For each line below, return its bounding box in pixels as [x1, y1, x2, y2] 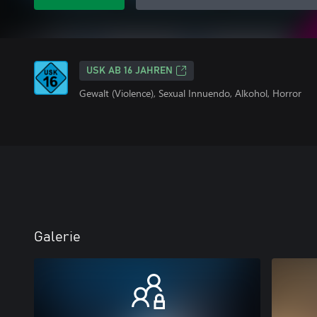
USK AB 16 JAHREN [86, 66, 173, 76]
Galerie [34, 230, 81, 244]
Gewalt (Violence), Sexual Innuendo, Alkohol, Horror [79, 86, 301, 100]
